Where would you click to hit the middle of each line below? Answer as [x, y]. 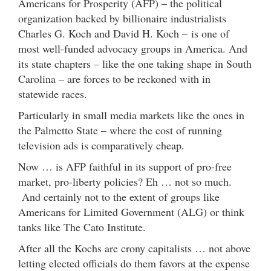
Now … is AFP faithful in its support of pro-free [125, 166]
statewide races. [53, 93]
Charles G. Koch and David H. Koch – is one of [124, 33]
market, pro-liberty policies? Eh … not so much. [125, 181]
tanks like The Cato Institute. [82, 227]
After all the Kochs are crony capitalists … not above [134, 248]
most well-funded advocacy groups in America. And [133, 48]
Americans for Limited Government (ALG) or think [131, 211]
